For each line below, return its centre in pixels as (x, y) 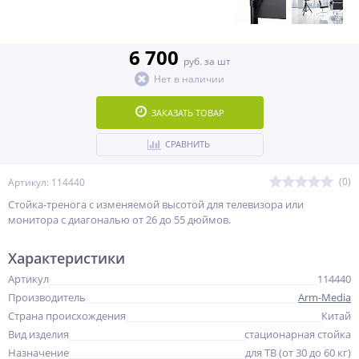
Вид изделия (38, 334)
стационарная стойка (298, 334)
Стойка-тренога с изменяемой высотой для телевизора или (156, 204)
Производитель (47, 297)
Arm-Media (325, 297)
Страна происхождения (67, 316)
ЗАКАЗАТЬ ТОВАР (188, 113)
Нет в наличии (189, 79)
